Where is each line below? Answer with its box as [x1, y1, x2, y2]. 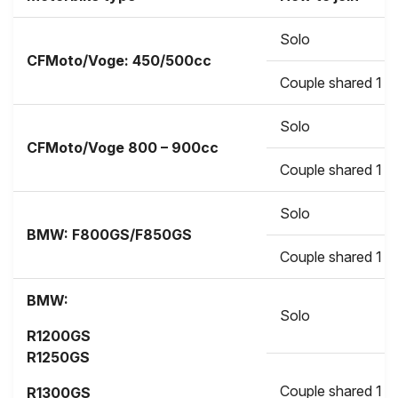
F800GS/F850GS [72, 226, 192, 244]
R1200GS [27, 327, 91, 346]
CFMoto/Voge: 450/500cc [27, 52, 211, 70]
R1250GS [27, 348, 90, 367]
